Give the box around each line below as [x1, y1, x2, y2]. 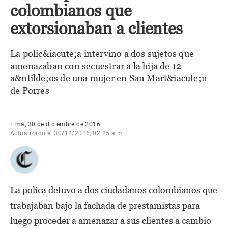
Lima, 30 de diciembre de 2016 [10, 121, 101, 128]
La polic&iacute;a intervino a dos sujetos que [10, 48, 194, 59]
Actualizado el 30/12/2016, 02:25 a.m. [10, 130, 125, 137]
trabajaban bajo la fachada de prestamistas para [10, 200, 200, 211]
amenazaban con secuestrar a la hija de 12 [10, 61, 182, 71]
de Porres [10, 85, 49, 96]
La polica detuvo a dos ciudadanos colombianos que [10, 185, 217, 195]
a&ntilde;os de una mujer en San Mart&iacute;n [10, 73, 208, 83]
